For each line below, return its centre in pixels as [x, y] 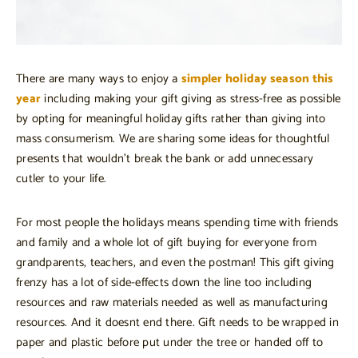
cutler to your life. [61, 178]
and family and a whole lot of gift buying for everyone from [166, 242]
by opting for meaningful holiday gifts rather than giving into [171, 118]
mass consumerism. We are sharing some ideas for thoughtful [173, 138]
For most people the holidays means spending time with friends [177, 222]
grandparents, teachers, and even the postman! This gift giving [175, 262]
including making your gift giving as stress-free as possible [191, 98]
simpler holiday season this [257, 78]
